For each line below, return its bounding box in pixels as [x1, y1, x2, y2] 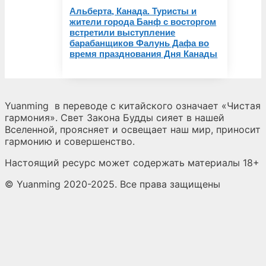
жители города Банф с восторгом [69, 16, 217, 27]
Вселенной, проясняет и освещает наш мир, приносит [5, 123, 261, 135]
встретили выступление [69, 27, 176, 37]
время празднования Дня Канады [69, 48, 218, 59]
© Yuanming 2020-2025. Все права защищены [5, 178, 220, 190]
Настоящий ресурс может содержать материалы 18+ [5, 156, 259, 169]
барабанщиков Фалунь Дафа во [69, 37, 210, 48]
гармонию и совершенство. [5, 135, 135, 147]
